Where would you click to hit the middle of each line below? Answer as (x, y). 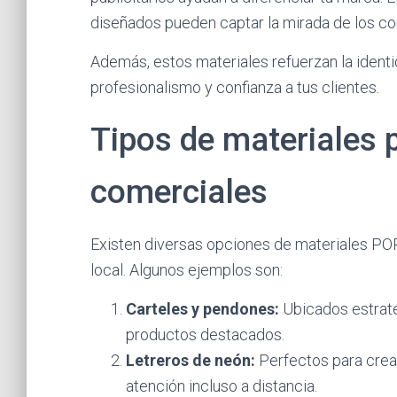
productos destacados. (205, 335)
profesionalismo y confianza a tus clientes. (235, 87)
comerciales (179, 192)
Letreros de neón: (191, 360)
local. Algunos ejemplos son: (187, 270)
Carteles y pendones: (202, 309)
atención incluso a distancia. (222, 386)
